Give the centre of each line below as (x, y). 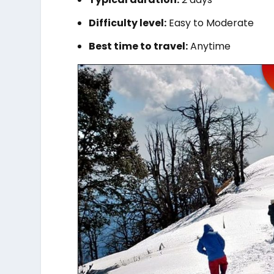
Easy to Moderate (210, 23)
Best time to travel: (139, 46)
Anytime (209, 46)
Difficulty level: (128, 23)
